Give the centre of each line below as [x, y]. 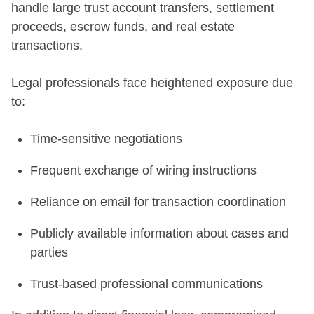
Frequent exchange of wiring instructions [143, 170]
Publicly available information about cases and [159, 233]
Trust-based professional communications [146, 284]
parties [49, 252]
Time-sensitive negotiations [106, 138]
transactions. [47, 45]
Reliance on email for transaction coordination [158, 202]
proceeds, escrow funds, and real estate [123, 26]
